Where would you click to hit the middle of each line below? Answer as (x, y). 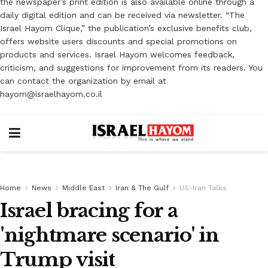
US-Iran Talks (203, 188)
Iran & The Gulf (142, 188)
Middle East (83, 188)
